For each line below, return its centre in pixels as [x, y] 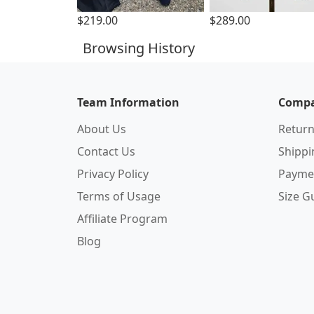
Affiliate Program [122, 219]
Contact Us [106, 151]
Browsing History [139, 48]
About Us [102, 129]
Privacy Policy [113, 174]
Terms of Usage [119, 196]
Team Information [128, 102]
